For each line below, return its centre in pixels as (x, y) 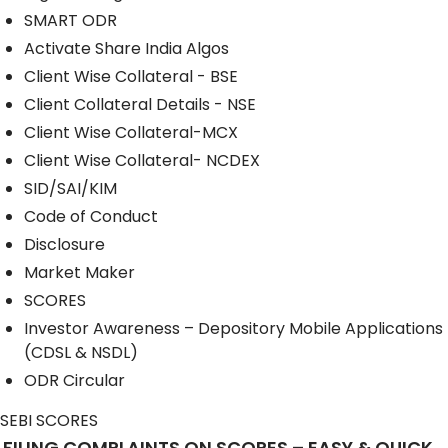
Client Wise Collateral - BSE (131, 76)
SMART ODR (70, 20)
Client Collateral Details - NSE (140, 104)
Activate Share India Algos (126, 48)
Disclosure (64, 244)
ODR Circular (74, 380)
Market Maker (79, 272)
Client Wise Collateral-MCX (131, 132)
